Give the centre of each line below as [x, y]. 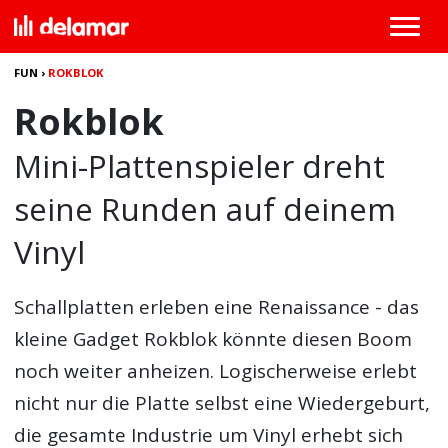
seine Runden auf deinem [205, 208]
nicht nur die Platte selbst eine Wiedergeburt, [222, 403]
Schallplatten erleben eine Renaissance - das [217, 307]
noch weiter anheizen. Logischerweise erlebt [216, 371]
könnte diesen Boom [315, 339]
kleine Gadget [79, 339]
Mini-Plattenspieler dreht [200, 165]
